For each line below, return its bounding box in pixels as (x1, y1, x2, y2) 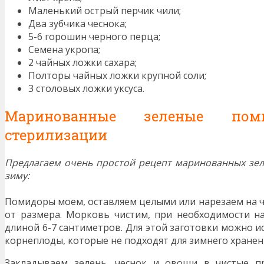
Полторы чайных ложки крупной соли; (28, 68, 206, 82)
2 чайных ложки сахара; (28, 55, 137, 69)
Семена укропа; (28, 42, 100, 56)
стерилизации (5, 125, 107, 144)
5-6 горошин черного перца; (28, 29, 160, 43)
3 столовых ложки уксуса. (28, 81, 144, 95)
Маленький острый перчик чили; (28, 4, 181, 17)
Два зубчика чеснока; (28, 16, 127, 30)
